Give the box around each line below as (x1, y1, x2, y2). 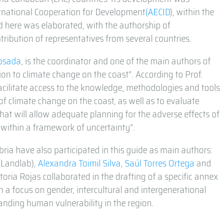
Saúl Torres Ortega (125, 155, 195, 170)
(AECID (145, 4, 170, 19)
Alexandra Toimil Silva (38, 155, 121, 170)
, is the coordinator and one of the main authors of (21, 53, 211, 68)
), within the (170, 4, 215, 19)
